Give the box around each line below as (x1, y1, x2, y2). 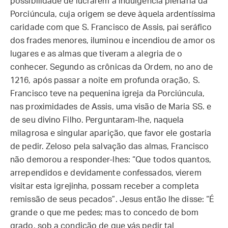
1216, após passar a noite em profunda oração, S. (10, 76, 200, 84)
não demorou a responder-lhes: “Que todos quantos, (10, 156, 211, 164)
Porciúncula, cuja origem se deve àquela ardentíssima (10, 10, 216, 18)
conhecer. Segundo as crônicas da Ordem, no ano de (10, 63, 213, 71)
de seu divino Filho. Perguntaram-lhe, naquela (10, 116, 184, 124)
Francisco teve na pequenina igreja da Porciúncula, (10, 90, 205, 98)
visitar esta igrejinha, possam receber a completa (10, 182, 199, 190)
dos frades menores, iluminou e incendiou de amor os (10, 37, 215, 45)
